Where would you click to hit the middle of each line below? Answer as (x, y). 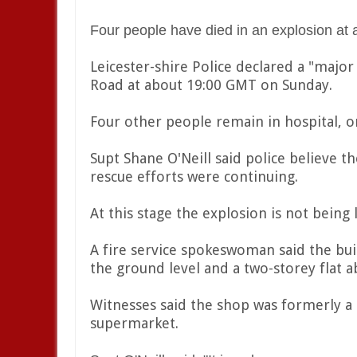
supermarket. (134, 323)
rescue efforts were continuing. (194, 177)
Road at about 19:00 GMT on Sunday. (211, 85)
